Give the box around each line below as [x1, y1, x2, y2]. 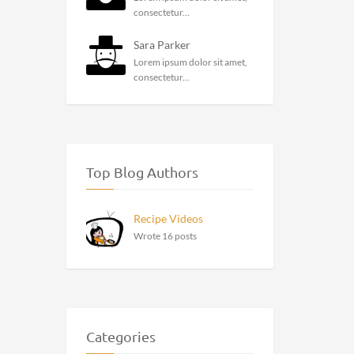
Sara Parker [133, 38, 190, 51]
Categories [85, 328, 156, 345]
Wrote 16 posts [133, 230, 197, 242]
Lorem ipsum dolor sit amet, [133, 56, 247, 68]
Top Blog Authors [85, 164, 198, 180]
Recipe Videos [133, 212, 203, 225]
